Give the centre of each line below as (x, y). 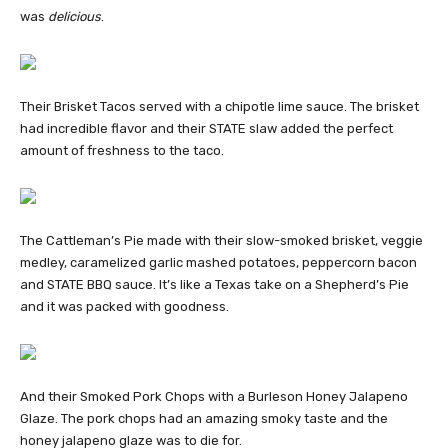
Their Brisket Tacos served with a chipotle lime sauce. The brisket (219, 107)
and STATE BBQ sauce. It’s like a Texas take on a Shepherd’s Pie (214, 285)
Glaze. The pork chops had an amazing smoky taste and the (204, 419)
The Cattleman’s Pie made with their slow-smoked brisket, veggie (221, 241)
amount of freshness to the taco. (122, 151)
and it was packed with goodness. (124, 307)
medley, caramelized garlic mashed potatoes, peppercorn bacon (218, 263)
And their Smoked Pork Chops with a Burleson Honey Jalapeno (214, 397)
